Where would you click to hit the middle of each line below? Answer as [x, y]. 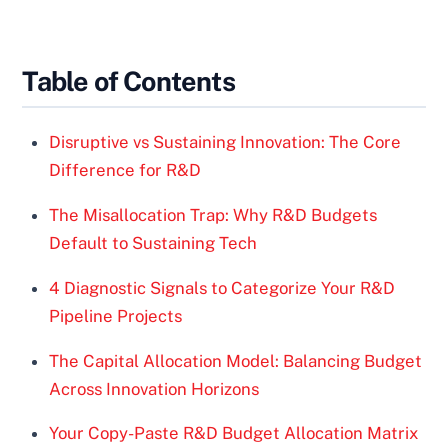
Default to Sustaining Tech [153, 243]
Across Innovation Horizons [154, 388]
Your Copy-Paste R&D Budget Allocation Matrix [234, 433]
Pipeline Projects [116, 315]
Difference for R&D [125, 170]
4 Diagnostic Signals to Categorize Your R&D [222, 287]
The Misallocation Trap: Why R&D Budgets [213, 215]
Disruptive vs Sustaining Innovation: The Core [225, 142]
